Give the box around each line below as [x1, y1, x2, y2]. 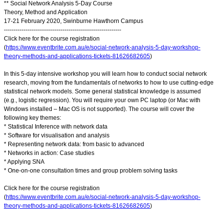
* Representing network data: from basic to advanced [4, 141, 144, 148]
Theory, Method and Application [4, 9, 88, 16]
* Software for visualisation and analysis [4, 132, 109, 139]
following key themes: [4, 114, 61, 122]
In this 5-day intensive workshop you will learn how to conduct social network [4, 70, 207, 78]
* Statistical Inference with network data [4, 123, 108, 131]
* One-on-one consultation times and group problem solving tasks [4, 167, 177, 175]
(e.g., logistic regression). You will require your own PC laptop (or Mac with [4, 97, 200, 104]
